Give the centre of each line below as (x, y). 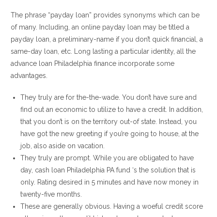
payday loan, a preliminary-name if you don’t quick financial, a (107, 39)
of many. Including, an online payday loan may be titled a (100, 27)
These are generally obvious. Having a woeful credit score (112, 206)
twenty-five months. (51, 194)
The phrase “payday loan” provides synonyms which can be (105, 15)
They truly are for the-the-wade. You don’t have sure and (109, 97)
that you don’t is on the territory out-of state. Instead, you (109, 122)
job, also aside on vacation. (63, 146)
